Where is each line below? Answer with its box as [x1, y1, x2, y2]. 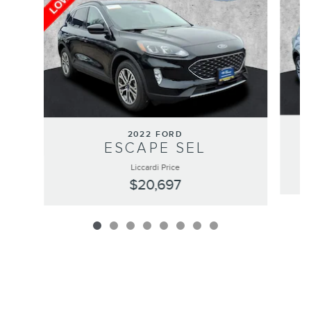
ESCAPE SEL [104, 139, 207, 157]
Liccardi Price [131, 162, 180, 173]
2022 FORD [127, 128, 184, 140]
